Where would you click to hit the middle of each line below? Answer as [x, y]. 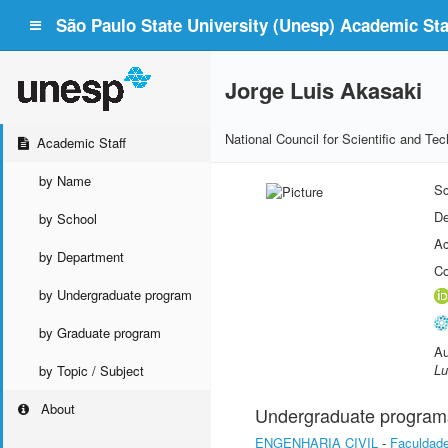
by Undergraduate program [115, 294]
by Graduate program [100, 332]
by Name [65, 180]
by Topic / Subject [91, 370]
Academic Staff [82, 142]
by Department [81, 256]
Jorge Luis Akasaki [323, 90]
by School [68, 218]
